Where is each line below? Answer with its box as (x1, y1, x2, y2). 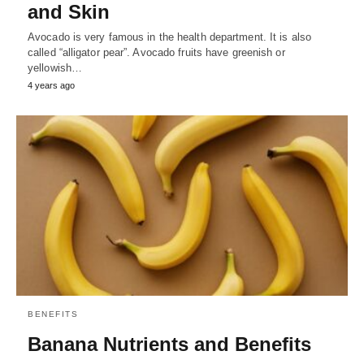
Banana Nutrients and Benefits (28, 332, 311, 355)
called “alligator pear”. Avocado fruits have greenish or (28, 46, 285, 58)
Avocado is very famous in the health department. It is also (28, 31, 311, 43)
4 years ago (28, 80, 75, 90)
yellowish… (28, 62, 82, 74)
